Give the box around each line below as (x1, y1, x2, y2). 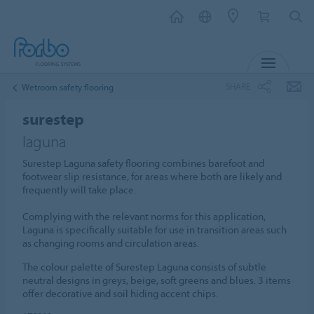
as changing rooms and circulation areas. (22, 236, 200, 250)
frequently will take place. (22, 183, 137, 196)
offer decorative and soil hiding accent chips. (22, 287, 219, 300)
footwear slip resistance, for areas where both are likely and (22, 170, 282, 183)
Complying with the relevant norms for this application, (22, 210, 266, 223)
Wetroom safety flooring (22, 81, 114, 93)
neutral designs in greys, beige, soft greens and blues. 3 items (22, 273, 292, 287)
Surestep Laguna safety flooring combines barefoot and (22, 156, 265, 170)
